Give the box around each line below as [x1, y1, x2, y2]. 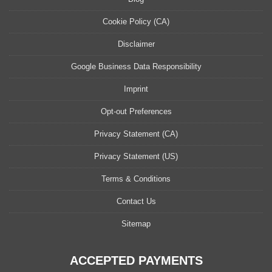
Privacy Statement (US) [94, 152, 178, 161]
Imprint [124, 84, 148, 94]
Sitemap [121, 219, 151, 229]
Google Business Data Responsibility [70, 62, 202, 72]
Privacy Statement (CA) [94, 129, 178, 139]
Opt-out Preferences [100, 107, 172, 117]
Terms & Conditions [101, 174, 171, 184]
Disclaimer [117, 39, 155, 49]
